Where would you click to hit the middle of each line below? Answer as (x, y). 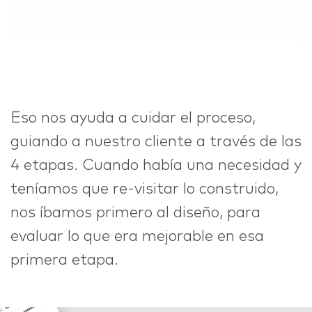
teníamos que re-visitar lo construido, (145, 190)
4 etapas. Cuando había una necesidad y (156, 166)
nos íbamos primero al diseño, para (135, 213)
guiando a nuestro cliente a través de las (156, 142)
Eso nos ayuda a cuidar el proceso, (133, 119)
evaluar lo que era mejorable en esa (137, 237)
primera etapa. (64, 261)
